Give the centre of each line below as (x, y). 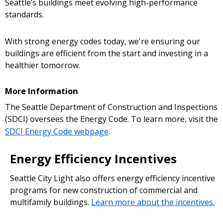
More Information (42, 91)
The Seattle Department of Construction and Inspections (111, 107)
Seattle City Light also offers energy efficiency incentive (112, 178)
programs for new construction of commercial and (104, 190)
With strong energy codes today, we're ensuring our (103, 41)
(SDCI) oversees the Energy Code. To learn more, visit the (111, 119)
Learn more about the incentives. (153, 202)
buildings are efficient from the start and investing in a (107, 53)
